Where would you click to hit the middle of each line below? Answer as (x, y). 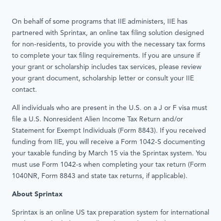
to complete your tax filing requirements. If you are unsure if (106, 56)
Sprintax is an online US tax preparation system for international (110, 213)
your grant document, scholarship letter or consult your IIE (103, 79)
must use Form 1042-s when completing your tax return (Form (109, 165)
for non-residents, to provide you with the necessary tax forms (109, 45)
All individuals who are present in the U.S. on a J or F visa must (110, 109)
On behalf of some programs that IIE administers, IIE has (100, 22)
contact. (24, 90)
